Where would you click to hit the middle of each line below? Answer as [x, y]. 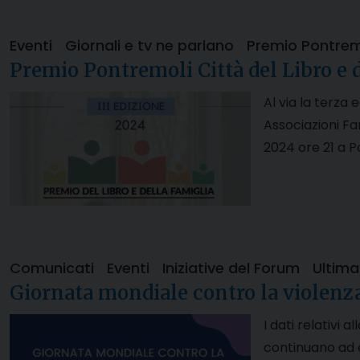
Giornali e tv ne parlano [149, 46]
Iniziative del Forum [231, 268]
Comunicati [52, 268]
